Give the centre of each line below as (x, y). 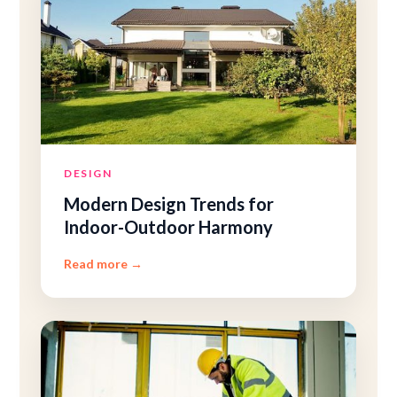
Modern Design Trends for (169, 204)
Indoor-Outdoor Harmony (169, 227)
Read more (97, 264)
